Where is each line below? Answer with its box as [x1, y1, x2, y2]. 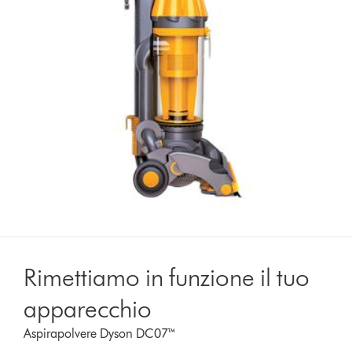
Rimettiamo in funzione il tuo [24, 261, 310, 292]
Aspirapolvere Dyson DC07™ [24, 325, 178, 341]
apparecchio [24, 292, 152, 324]
